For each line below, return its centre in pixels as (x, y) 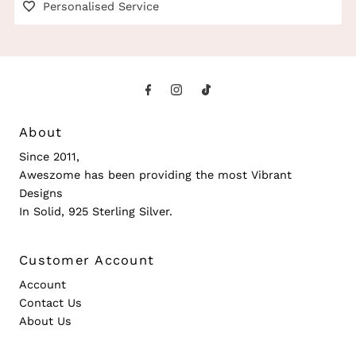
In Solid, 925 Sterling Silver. (96, 211)
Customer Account (87, 260)
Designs (41, 193)
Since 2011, (50, 157)
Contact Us (51, 303)
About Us (46, 321)
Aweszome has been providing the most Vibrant (156, 175)
